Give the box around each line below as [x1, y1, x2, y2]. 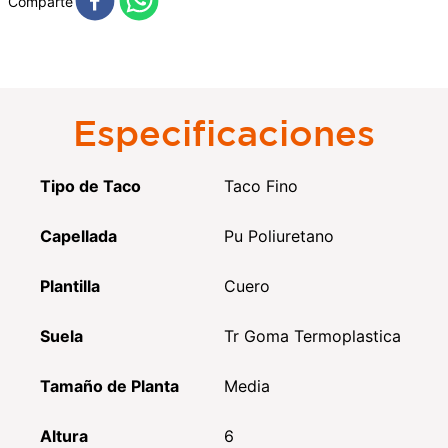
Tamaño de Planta [40, 375, 179, 396]
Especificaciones [73, 111, 375, 152]
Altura [40, 425, 88, 446]
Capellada [40, 225, 117, 246]
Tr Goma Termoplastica [224, 325, 401, 346]
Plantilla [40, 275, 100, 296]
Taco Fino [224, 175, 298, 196]
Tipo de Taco [40, 175, 141, 196]
